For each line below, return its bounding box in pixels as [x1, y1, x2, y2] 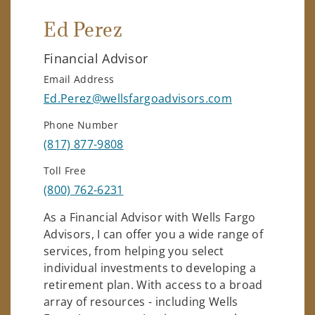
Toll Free [44, 163, 86, 177]
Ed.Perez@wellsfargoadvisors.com [44, 90, 232, 106]
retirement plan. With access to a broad [44, 276, 263, 292]
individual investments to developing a [44, 259, 257, 276]
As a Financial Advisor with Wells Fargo [44, 209, 256, 225]
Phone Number [44, 117, 118, 131]
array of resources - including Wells [44, 293, 238, 309]
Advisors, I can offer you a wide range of [44, 226, 264, 242]
